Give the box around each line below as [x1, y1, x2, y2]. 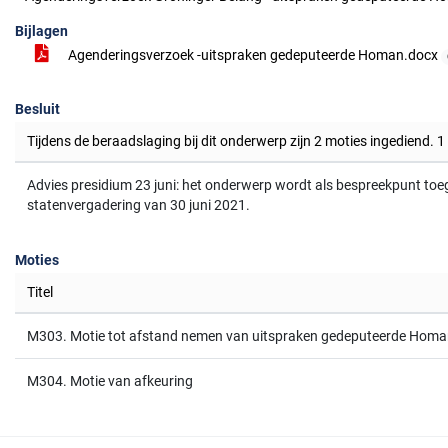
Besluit [15, 101, 60, 117]
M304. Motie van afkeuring [27, 373, 193, 389]
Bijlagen [15, 23, 68, 39]
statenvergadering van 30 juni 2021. [27, 197, 250, 213]
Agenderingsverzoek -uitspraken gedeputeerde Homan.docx [65, 47, 441, 63]
